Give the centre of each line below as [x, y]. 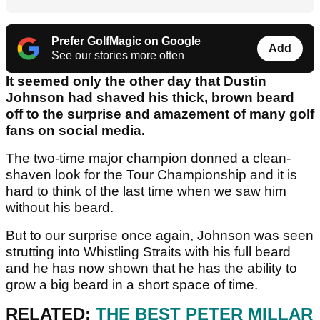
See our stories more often [118, 56]
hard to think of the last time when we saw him [146, 191]
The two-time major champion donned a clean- [148, 159]
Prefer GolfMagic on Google [126, 41]
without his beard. [61, 208]
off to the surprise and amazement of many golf [160, 114]
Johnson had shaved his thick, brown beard [150, 98]
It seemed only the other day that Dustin [136, 81]
